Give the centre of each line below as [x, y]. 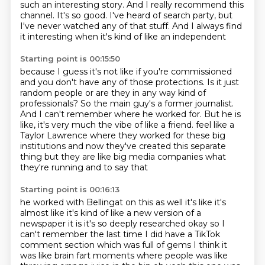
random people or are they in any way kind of [113, 93]
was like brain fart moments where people [108, 256]
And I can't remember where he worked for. [112, 114]
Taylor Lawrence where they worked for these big [122, 135]
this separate [199, 146]
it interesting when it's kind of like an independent [123, 37]
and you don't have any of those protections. [113, 82]
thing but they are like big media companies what [123, 157]
